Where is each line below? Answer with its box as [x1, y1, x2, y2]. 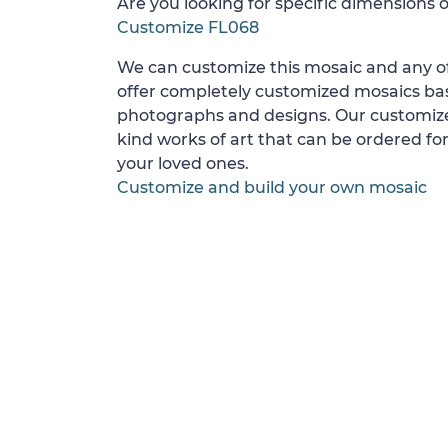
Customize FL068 [117, 18, 259, 37]
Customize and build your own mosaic [117, 178, 427, 197]
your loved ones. [117, 154, 249, 173]
